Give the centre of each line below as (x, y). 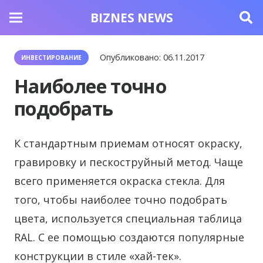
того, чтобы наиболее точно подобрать (121, 200)
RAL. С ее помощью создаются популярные (129, 237)
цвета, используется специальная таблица (128, 218)
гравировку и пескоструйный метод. (113, 162)
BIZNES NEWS (131, 17)
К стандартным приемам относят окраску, (128, 143)
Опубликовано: (132, 57)
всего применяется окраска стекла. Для (119, 181)
